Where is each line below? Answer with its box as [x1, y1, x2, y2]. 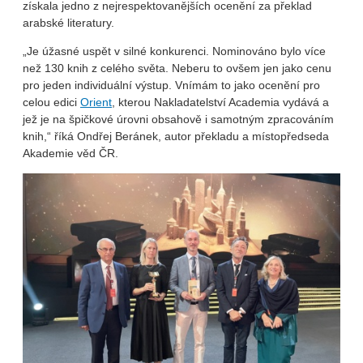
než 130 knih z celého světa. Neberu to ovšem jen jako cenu [23, 62, 331, 75]
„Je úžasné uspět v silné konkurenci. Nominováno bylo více [23, 45, 326, 58]
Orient [80, 96, 112, 109]
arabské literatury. [23, 16, 114, 30]
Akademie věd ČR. [23, 147, 125, 160]
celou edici [23, 96, 80, 109]
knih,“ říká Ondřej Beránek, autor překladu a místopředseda [23, 130, 329, 143]
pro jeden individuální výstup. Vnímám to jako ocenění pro [23, 79, 320, 92]
